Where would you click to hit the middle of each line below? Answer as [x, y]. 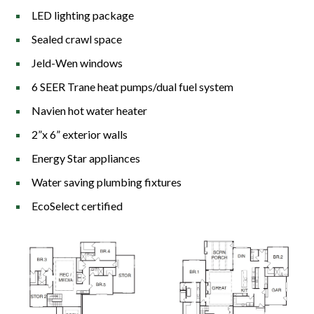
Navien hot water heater [89, 111]
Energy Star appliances [86, 158]
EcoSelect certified [77, 206]
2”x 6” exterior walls [80, 135]
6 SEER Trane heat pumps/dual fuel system [132, 87]
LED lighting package [83, 15]
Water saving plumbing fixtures [107, 182]
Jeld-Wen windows [77, 63]
